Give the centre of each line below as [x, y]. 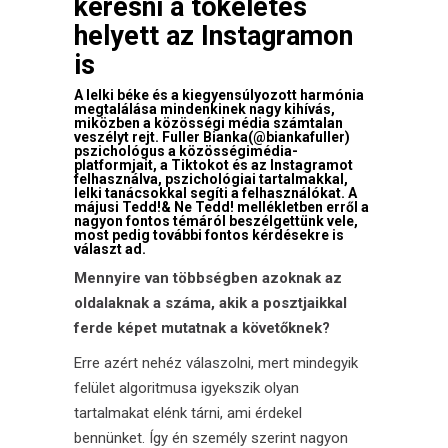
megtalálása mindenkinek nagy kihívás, [204, 108]
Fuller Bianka [205, 136]
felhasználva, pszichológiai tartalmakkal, [211, 178]
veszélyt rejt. [118, 136]
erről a [346, 206]
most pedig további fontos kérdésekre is [209, 234]
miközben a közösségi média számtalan [208, 122]
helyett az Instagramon [213, 35]
